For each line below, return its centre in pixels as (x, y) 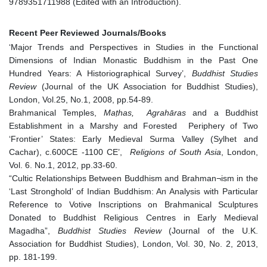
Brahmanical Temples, (53, 113)
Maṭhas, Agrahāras (145, 113)
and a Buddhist (226, 113)
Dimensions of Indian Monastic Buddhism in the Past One (133, 60)
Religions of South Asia (176, 152)
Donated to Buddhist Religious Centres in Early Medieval (133, 218)
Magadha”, (33, 231)
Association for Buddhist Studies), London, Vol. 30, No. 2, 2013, (133, 244)
